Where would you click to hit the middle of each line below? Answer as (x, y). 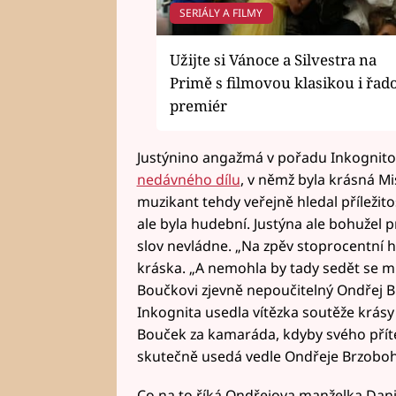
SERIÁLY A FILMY (221, 12)
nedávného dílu (188, 180)
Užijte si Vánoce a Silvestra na (273, 59)
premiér (198, 105)
